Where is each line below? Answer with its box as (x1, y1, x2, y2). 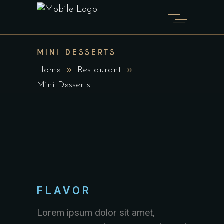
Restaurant (77, 65, 121, 75)
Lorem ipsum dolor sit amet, (37, 207, 155, 218)
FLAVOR (37, 184, 92, 197)
